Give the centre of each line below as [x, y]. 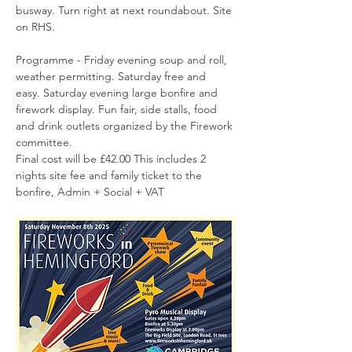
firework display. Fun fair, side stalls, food [118, 109]
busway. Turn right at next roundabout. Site [125, 10]
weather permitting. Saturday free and [112, 76]
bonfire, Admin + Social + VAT [90, 191]
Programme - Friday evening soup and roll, [123, 59]
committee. [44, 142]
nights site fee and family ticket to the [110, 175]
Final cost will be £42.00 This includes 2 [112, 158]
